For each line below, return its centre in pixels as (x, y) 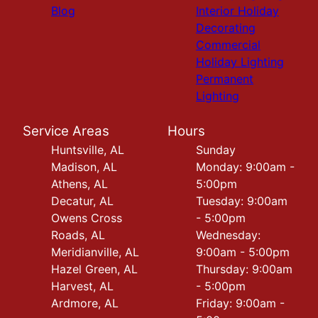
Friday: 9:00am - (240, 303)
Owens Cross (87, 218)
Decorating (226, 28)
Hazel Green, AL (94, 269)
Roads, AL (78, 235)
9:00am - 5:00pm (243, 252)
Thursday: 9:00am (244, 269)
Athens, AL (79, 184)
